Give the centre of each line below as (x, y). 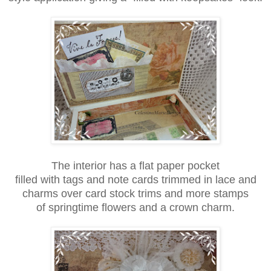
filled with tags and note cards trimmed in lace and (135, 179)
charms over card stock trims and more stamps (135, 193)
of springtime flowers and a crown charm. (135, 207)
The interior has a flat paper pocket (135, 165)
